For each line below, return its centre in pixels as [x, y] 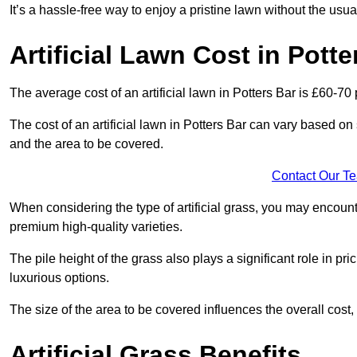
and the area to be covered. [86, 144]
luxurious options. [59, 278]
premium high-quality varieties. [96, 227]
